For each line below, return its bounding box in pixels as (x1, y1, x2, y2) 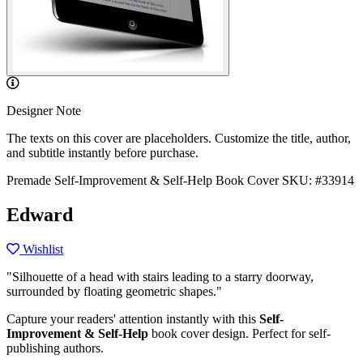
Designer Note (6, 104, 81, 117)
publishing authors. (6, 340, 104, 355)
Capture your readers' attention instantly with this (6, 311, 259, 326)
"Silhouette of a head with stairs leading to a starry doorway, (6, 269, 314, 284)
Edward (6, 203, 73, 225)
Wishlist (23, 241, 63, 256)
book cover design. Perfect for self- (148, 326, 331, 340)
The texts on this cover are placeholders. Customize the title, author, (6, 131, 351, 145)
